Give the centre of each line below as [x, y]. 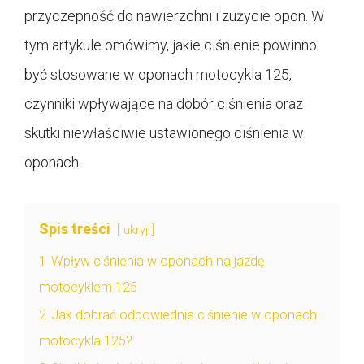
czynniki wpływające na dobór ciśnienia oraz [164, 103]
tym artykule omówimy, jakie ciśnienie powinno [171, 45]
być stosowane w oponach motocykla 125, [158, 74]
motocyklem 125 [88, 287]
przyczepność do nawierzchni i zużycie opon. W [174, 15]
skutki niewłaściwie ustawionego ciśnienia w [164, 132]
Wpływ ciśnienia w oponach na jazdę [158, 261]
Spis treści [75, 228]
